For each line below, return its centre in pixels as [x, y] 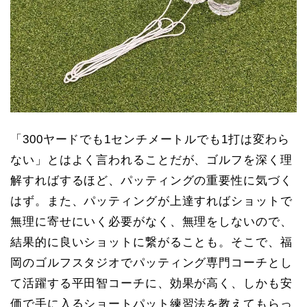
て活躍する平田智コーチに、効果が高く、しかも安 [151, 283]
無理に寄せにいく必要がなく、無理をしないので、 [151, 221]
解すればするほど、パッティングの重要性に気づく [151, 180]
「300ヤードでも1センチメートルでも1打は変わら [150, 139]
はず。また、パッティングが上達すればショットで [151, 201]
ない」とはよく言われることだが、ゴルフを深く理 [151, 160]
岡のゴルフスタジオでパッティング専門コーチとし [151, 262]
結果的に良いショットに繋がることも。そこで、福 [151, 242]
